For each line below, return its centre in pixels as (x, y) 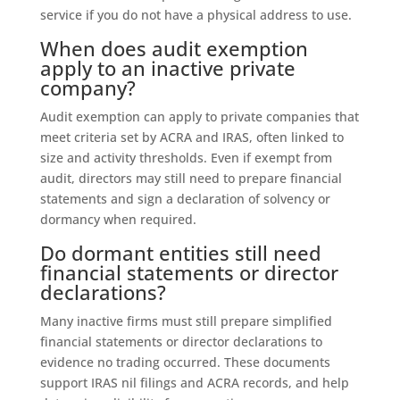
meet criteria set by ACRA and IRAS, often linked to (192, 137)
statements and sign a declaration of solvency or (185, 198)
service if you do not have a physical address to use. (196, 14)
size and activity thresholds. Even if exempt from (186, 157)
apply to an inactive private (167, 67)
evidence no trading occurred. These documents (185, 362)
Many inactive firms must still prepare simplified (186, 321)
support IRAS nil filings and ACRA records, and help (194, 382)
